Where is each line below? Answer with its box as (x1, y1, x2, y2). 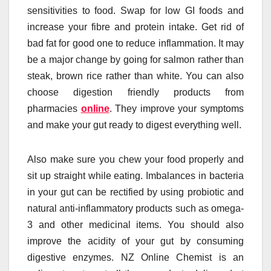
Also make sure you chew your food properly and (27, 154, 244, 165)
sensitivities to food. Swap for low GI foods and (27, 5, 244, 16)
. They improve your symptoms (109, 103, 244, 114)
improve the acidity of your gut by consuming (27, 236, 244, 247)
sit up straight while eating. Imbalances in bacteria (27, 171, 244, 181)
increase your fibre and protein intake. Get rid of (27, 22, 244, 33)
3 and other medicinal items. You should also (27, 220, 244, 230)
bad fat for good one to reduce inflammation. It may (27, 38, 244, 49)
